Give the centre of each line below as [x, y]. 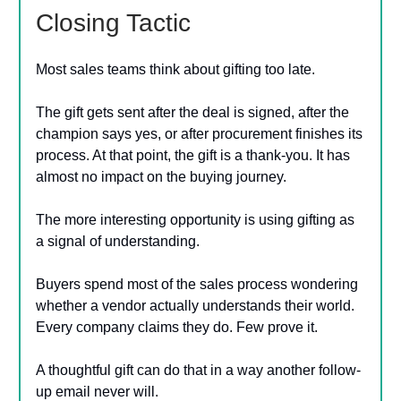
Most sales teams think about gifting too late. [175, 69]
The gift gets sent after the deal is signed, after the [192, 112]
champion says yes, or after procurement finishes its [199, 133]
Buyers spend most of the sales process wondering [197, 284]
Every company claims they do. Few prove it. [177, 327]
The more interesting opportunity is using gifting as [195, 219]
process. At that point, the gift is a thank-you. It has [193, 155]
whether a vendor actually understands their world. [195, 305]
